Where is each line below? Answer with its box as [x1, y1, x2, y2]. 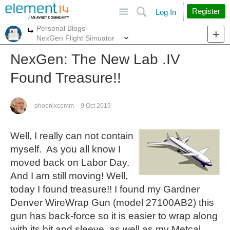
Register [192, 7, 220, 15]
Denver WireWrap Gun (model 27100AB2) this [10, 197, 214, 208]
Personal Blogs [36, 24, 85, 32]
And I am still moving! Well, [10, 170, 128, 181]
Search [168, 3, 191, 11]
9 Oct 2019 [81, 102, 111, 109]
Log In [156, 8, 176, 16]
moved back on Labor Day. [10, 157, 132, 168]
